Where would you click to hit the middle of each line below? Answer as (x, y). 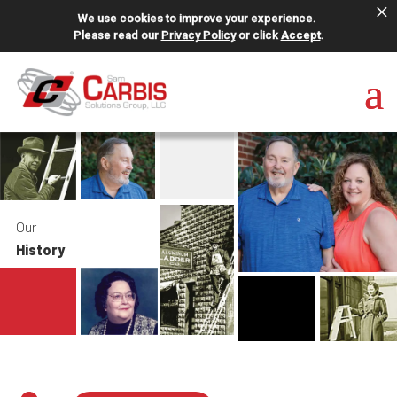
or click (258, 35)
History (40, 250)
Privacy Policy (198, 35)
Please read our (117, 35)
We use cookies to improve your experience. (197, 18)
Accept (300, 35)
